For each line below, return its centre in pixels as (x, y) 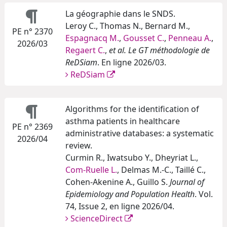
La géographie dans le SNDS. (120, 14)
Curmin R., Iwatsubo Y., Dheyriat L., (132, 158)
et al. (117, 50)
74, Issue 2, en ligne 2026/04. (120, 206)
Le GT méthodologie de (169, 50)
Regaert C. (85, 50)
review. (79, 146)
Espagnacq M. (92, 38)
